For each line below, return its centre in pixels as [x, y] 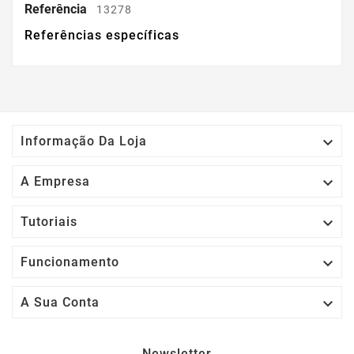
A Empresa [55, 182]
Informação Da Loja [84, 141]
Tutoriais [49, 222]
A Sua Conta [60, 303]
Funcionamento [70, 262]
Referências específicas [102, 36]
